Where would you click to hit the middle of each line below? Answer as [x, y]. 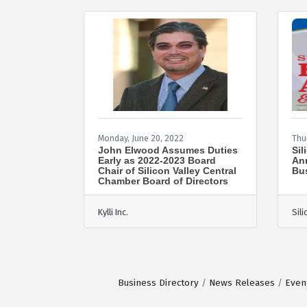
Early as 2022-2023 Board [157, 160]
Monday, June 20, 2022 [141, 138]
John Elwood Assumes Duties [168, 150]
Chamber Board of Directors [163, 181]
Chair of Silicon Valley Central [167, 170]
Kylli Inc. [113, 212]
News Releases [242, 282]
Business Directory [158, 282]
